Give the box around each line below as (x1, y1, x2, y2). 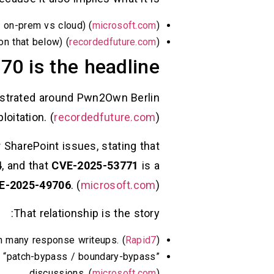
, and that (1, 158, 52, 172)
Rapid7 (125, 234, 157, 246)
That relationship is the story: (13, 207, 160, 220)
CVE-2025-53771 (51, 158, 139, 172)
